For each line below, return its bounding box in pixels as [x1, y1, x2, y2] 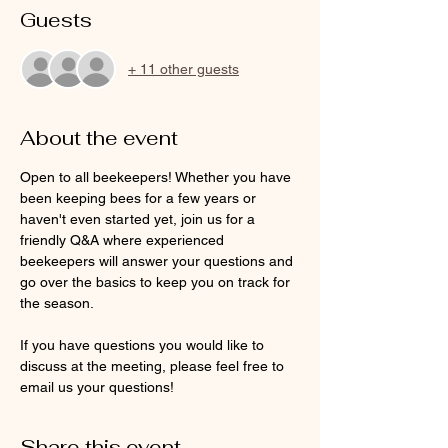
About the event [20, 125, 178, 151]
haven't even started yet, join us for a [20, 211, 259, 227]
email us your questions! [20, 379, 178, 395]
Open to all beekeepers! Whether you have [20, 169, 295, 185]
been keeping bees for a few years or [20, 190, 260, 206]
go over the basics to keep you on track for [20, 274, 294, 290]
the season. [20, 295, 101, 311]
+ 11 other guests [128, 60, 239, 77]
